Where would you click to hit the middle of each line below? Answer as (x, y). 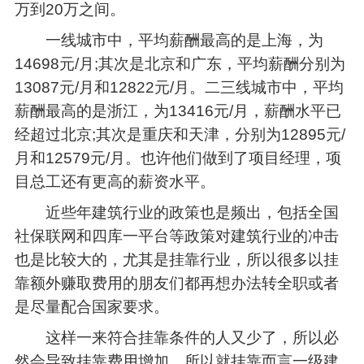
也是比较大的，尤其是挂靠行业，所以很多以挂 (176, 259)
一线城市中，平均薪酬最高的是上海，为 (169, 40)
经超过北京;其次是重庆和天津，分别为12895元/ (180, 134)
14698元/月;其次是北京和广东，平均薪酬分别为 (180, 64)
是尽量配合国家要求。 (91, 306)
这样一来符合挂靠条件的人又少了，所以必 (176, 337)
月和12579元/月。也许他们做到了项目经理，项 (178, 158)
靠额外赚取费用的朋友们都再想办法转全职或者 (176, 283)
